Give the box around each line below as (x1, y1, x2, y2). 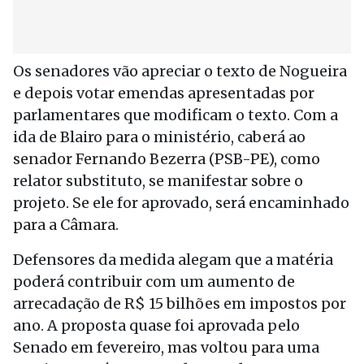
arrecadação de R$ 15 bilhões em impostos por (13, 294, 346, 313)
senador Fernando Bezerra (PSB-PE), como (13, 149, 320, 168)
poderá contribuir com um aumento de (13, 272, 295, 291)
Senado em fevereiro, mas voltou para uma (13, 338, 319, 357)
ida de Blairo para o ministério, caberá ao (13, 128, 305, 146)
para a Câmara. (13, 215, 119, 234)
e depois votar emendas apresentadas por (13, 84, 314, 102)
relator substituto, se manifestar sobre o (13, 171, 303, 190)
